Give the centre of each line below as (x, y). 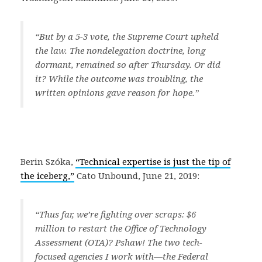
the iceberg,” (47, 175)
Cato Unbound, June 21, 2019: (137, 175)
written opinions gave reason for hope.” (117, 92)
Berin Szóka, (48, 161)
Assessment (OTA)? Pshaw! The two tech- (119, 242)
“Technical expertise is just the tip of (153, 161)
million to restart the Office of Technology (121, 228)
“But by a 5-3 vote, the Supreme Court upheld (127, 36)
